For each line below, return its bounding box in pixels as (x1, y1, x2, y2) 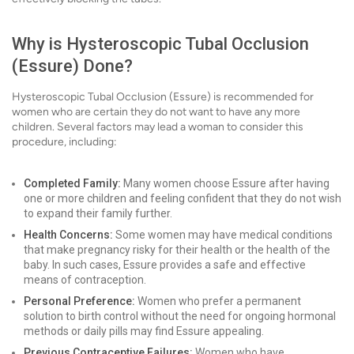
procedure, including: (12, 135, 117, 149)
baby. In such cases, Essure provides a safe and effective (24, 258, 306, 271)
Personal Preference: (24, 295, 135, 307)
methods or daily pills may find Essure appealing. (24, 325, 264, 337)
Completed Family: (24, 177, 121, 190)
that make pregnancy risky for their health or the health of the (24, 243, 330, 256)
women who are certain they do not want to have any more (12, 105, 300, 119)
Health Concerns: (24, 228, 113, 241)
